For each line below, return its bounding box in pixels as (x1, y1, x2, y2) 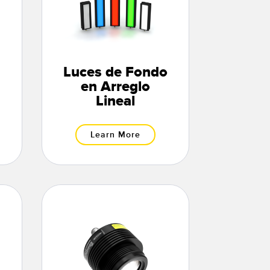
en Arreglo (80, 78, 150, 96)
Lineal (95, 92, 135, 111)
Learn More (90, 130, 140, 140)
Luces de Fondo (63, 63, 168, 82)
